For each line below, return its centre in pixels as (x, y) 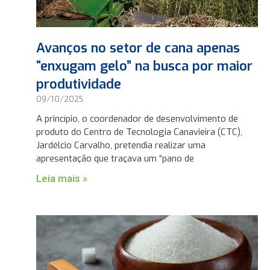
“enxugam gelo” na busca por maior (145, 66)
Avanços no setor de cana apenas (138, 48)
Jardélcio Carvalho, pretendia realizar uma (121, 145)
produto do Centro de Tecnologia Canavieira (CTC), (140, 132)
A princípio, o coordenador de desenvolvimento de (137, 118)
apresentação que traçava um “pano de (115, 158)
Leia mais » (62, 178)
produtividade (79, 84)
